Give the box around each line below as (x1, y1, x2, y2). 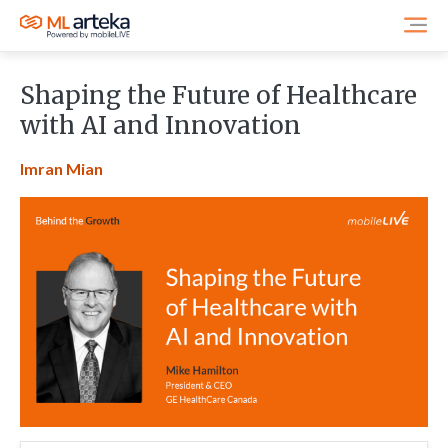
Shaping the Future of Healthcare (20, 80, 417, 111)
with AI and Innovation (20, 110, 301, 141)
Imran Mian (20, 159, 103, 178)
